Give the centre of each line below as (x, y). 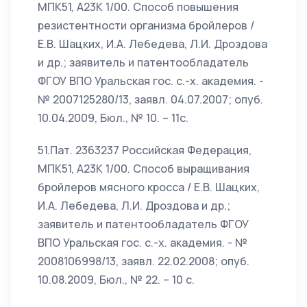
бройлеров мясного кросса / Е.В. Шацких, (149, 187)
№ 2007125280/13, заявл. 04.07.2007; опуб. (150, 99)
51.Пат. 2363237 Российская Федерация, (145, 150)
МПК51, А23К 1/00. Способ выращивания (144, 169)
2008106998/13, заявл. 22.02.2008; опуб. (144, 261)
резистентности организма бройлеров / (146, 25)
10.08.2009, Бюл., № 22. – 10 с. (116, 280)
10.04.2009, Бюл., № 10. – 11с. (113, 118)
